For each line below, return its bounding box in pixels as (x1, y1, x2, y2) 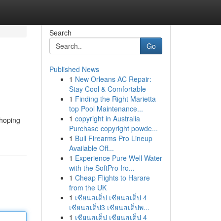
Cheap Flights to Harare (74, 173, 150, 183)
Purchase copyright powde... (69, 123, 158, 133)
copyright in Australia (74, 113, 140, 123)
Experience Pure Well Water (74, 153, 162, 163)
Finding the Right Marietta (74, 94, 156, 104)
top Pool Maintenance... (69, 104, 143, 113)
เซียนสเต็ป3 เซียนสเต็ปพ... (69, 202, 149, 212)
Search (49, 28, 72, 37)
